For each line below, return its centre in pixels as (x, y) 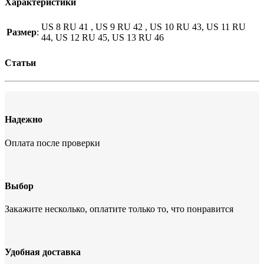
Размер (22, 32)
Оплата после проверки (52, 143)
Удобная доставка (43, 252)
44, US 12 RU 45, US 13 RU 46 (103, 38)
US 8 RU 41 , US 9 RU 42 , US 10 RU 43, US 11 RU (143, 27)
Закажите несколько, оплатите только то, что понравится (119, 209)
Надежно (24, 120)
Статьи (20, 62)
